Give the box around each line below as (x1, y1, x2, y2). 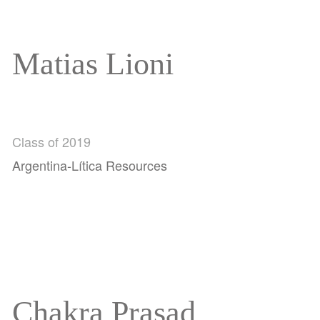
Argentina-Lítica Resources (12, 155, 168, 174)
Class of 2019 (12, 131, 91, 151)
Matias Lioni (12, 46, 174, 81)
